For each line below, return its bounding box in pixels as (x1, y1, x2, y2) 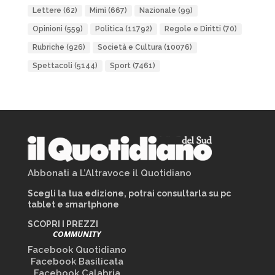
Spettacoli (32, 61, 72, 70)
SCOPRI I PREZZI (27, 219, 98, 229)
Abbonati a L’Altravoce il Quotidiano (27, 168, 192, 179)
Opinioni (32, 25, 63, 33)
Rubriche (32, 43, 64, 52)
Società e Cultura (97, 43, 162, 52)
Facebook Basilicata (30, 256, 123, 267)
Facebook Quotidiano (27, 244, 126, 255)
